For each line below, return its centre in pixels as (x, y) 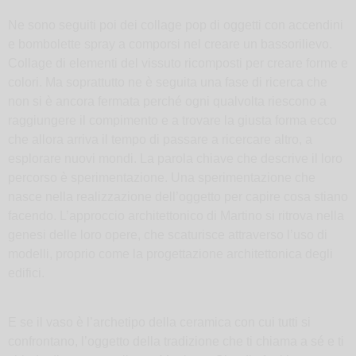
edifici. (26, 273)
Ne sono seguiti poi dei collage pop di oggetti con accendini (176, 25)
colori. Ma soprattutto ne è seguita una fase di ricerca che (168, 82)
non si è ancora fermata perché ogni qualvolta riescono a (167, 101)
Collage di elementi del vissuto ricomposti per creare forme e (178, 63)
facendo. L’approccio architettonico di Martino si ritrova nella (176, 215)
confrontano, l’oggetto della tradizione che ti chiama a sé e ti (176, 342)
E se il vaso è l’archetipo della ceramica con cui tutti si (159, 323)
